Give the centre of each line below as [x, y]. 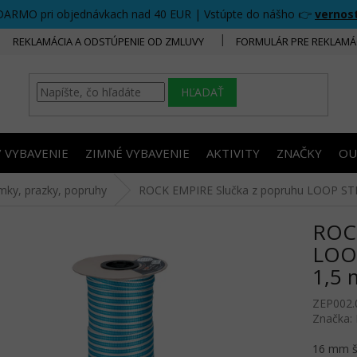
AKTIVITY [233, 153]
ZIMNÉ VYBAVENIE [137, 153]
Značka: [333, 319]
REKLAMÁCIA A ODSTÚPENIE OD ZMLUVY [109, 41]
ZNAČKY [299, 153]
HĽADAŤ [203, 92]
